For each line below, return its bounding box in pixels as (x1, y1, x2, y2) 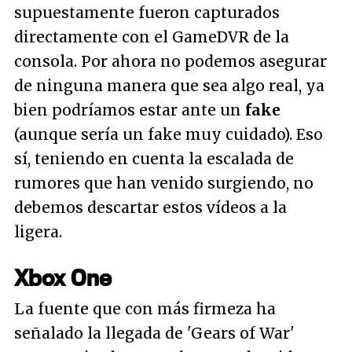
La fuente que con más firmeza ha (14, 299, 276, 318)
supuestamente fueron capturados (14, 2, 280, 22)
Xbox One (14, 263, 112, 291)
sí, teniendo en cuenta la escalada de (14, 148, 294, 168)
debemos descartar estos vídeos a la (14, 197, 287, 217)
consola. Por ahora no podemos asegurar (14, 51, 327, 71)
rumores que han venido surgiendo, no (14, 173, 313, 192)
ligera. (14, 222, 62, 241)
